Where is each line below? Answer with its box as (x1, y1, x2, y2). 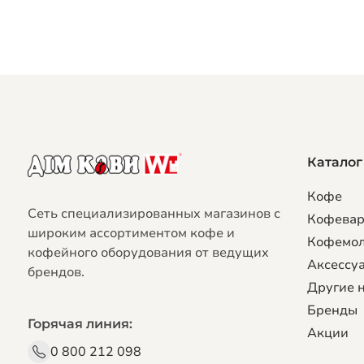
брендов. (27, 262, 84, 281)
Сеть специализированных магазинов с (27, 204, 280, 223)
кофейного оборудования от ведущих (27, 243, 269, 262)
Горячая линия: (27, 315, 132, 331)
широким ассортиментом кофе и (27, 223, 235, 242)
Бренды (307, 301, 358, 320)
